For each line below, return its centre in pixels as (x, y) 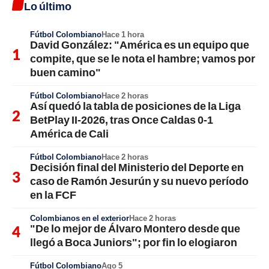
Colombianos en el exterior (80, 218)
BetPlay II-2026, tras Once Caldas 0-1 (122, 119)
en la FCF (53, 195)
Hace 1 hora (123, 34)
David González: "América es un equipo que (140, 44)
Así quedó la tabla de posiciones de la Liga (135, 106)
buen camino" (65, 72)
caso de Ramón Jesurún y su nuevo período (139, 181)
